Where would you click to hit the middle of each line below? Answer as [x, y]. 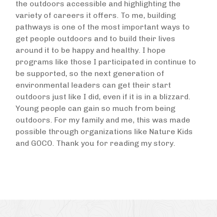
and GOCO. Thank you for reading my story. [95, 143]
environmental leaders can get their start [93, 85]
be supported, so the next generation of [90, 73]
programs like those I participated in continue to [106, 62]
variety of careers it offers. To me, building [96, 15]
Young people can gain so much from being [95, 108]
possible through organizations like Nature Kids [104, 132]
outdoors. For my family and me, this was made [103, 120]
